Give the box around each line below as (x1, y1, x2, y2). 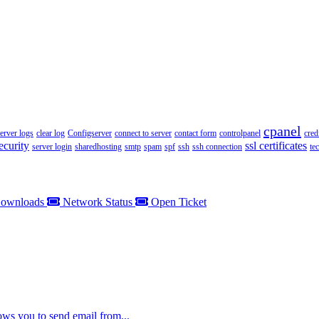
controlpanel (219, 128, 261, 139)
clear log (36, 128, 65, 139)
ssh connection (192, 142, 242, 152)
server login (32, 142, 72, 152)
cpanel (263, 123, 301, 140)
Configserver (68, 128, 112, 139)
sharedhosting (75, 142, 122, 152)
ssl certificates (245, 140, 307, 152)
